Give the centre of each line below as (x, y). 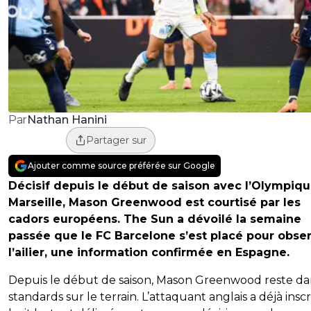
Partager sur (116, 141)
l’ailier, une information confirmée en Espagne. (149, 253)
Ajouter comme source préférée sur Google (121, 166)
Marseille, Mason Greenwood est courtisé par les (154, 203)
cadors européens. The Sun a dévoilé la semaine (155, 219)
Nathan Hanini (67, 119)
